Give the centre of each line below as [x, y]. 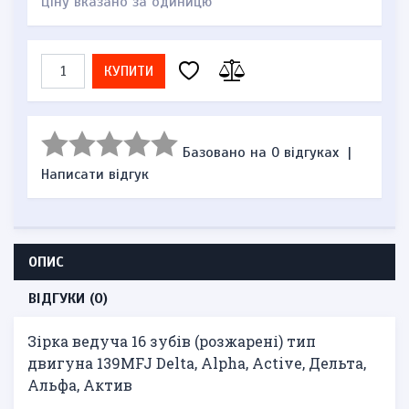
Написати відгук [95, 174]
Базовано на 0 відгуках [261, 152]
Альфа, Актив [80, 385]
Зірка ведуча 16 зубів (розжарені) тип [172, 341]
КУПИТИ [129, 71]
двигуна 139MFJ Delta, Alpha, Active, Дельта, [197, 363]
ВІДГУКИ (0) [68, 299]
